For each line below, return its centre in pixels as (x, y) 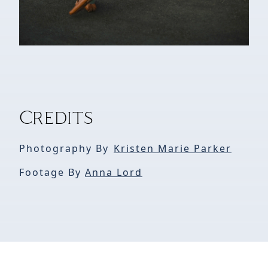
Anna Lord (114, 172)
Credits (56, 117)
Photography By (64, 148)
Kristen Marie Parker (173, 148)
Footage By (52, 172)
